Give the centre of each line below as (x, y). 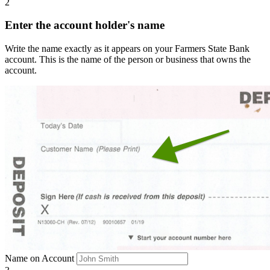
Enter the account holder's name (85, 25)
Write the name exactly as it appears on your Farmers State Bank (127, 49)
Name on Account (39, 259)
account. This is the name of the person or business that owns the (128, 60)
